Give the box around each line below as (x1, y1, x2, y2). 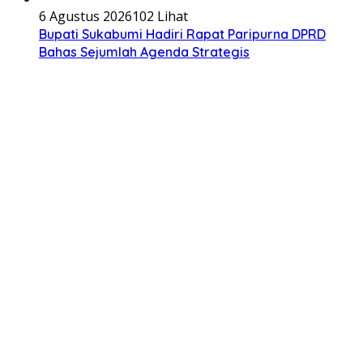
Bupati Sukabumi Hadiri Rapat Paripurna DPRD (39, 26, 326, 43)
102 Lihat (132, 7, 188, 26)
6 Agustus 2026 (39, 7, 132, 26)
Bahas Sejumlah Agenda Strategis (39, 44, 250, 61)
